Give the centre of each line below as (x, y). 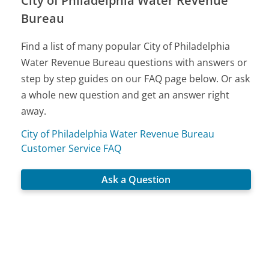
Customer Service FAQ (71, 148)
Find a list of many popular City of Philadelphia (126, 46)
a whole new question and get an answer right (125, 95)
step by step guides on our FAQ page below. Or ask (136, 78)
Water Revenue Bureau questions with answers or (134, 62)
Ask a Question (136, 180)
